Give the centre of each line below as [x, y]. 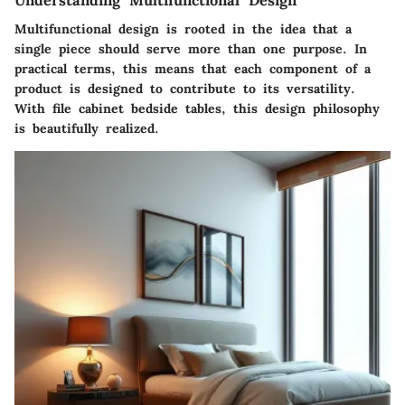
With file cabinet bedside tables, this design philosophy [197, 109]
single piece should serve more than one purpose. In [191, 49]
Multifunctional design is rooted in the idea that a [183, 29]
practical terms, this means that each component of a [193, 69]
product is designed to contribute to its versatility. [185, 89]
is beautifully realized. [87, 129]
